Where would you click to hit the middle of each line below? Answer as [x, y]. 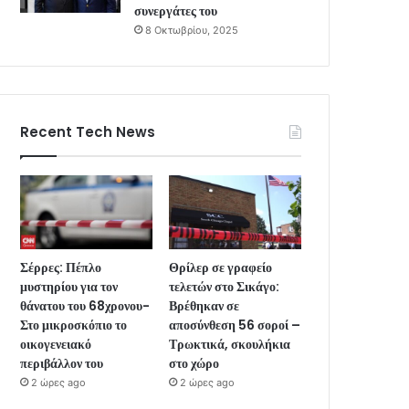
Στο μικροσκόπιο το [74, 325]
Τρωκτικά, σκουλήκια [230, 345]
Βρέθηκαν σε [204, 306]
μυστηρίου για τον [69, 287]
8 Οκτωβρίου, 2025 [192, 30]
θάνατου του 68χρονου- [85, 306]
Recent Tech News [88, 131]
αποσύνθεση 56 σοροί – [235, 325]
